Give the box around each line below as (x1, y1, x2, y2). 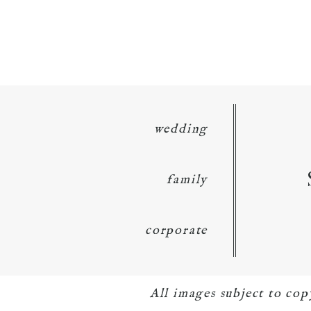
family (167, 171, 208, 188)
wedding (153, 121, 208, 137)
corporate (144, 222, 208, 239)
